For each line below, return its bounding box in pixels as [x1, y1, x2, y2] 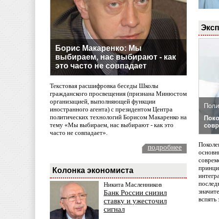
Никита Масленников [104, 181, 162, 189]
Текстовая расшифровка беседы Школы [50, 82, 158, 90]
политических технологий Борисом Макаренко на [50, 113, 187, 121]
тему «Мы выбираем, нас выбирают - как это [50, 121, 174, 129]
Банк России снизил [104, 189, 167, 197]
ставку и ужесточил [104, 197, 167, 205]
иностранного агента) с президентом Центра [50, 106, 173, 113]
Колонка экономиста [52, 166, 133, 175]
